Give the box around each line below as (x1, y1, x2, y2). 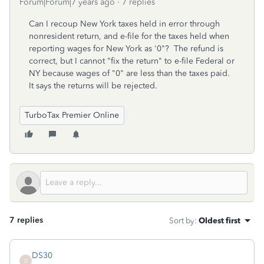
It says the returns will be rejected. (29, 81, 162, 91)
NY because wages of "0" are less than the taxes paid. (29, 68, 232, 78)
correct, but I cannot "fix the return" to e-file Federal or (29, 56, 235, 66)
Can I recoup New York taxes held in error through (29, 19, 220, 29)
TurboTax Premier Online (25, 110, 119, 120)
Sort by (169, 216, 194, 225)
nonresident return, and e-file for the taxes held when (29, 31, 229, 41)
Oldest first (199, 216, 240, 225)
